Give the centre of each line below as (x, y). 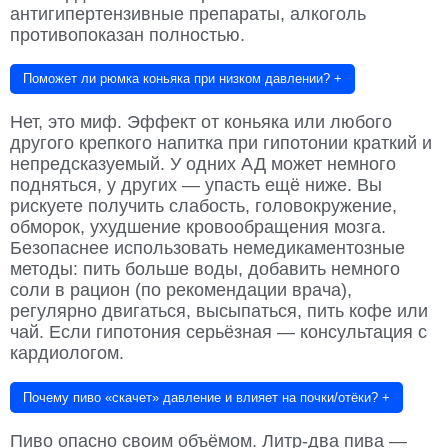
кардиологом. (67, 353)
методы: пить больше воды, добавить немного (205, 269)
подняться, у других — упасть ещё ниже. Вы (196, 185)
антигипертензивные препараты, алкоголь (188, 13)
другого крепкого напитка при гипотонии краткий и (221, 143)
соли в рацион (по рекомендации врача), (181, 290)
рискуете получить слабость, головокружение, (203, 206)
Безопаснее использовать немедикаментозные (207, 248)
